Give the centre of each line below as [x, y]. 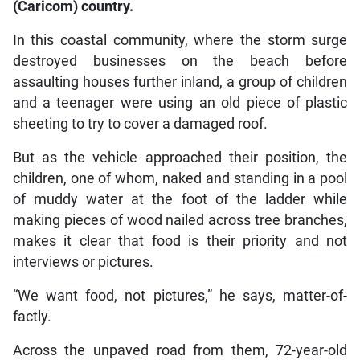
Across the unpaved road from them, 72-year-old [180, 350]
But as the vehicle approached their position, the [180, 157]
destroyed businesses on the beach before [180, 61]
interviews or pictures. [83, 262]
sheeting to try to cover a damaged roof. [140, 123]
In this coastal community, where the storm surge [180, 40]
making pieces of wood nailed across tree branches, [180, 220]
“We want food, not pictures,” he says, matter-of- [180, 295]
